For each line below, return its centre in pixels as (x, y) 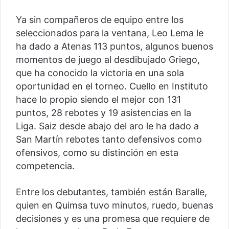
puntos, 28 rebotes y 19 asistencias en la (104, 112)
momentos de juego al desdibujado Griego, (108, 59)
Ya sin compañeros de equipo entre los (100, 19)
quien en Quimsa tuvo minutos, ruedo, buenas (114, 205)
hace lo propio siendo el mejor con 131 (98, 99)
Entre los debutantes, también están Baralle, (111, 192)
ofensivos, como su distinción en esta (97, 152)
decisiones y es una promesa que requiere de (113, 218)
